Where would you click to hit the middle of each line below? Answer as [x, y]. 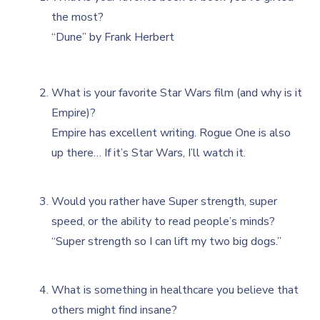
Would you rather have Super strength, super [165, 201]
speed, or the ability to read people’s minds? [164, 221]
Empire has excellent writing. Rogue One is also [171, 132]
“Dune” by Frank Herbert [113, 37]
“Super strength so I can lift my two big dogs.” [167, 241]
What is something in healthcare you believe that [175, 290]
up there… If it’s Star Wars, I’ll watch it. [149, 152]
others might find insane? [115, 310]
